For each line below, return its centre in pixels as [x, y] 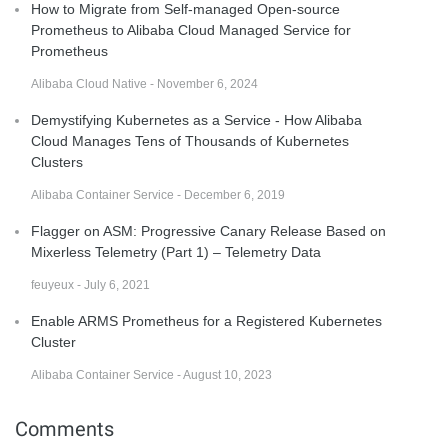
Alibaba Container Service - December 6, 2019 [158, 194]
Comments [64, 428]
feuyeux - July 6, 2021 [90, 284]
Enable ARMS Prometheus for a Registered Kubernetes [206, 320]
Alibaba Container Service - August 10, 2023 [151, 374]
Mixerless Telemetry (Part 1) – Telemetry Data [176, 251]
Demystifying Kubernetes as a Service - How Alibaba [196, 119]
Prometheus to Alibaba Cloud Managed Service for [191, 29]
